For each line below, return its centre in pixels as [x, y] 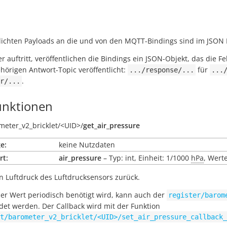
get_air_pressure [111, 125]
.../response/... [162, 70]
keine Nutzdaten [87, 145]
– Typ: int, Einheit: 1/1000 [146, 158]
